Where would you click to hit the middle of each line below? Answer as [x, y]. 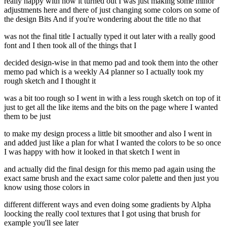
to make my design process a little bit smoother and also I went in [108, 134]
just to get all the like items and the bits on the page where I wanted [111, 107]
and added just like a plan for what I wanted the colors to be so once [112, 143]
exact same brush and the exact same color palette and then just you [111, 178]
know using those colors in [47, 187]
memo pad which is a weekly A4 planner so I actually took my [104, 72]
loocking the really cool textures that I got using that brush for [102, 214]
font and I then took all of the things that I [70, 46]
